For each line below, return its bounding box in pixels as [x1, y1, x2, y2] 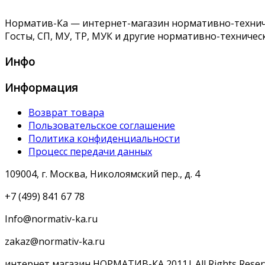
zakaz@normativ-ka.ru [5, 234, 105, 248]
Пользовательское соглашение [28, 118, 175, 132]
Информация [5, 79, 78, 95]
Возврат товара [28, 105, 104, 119]
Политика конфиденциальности [28, 131, 180, 145]
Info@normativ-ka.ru [5, 212, 98, 225]
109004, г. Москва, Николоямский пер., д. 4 [5, 167, 200, 180]
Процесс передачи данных [28, 144, 152, 158]
